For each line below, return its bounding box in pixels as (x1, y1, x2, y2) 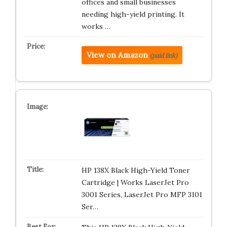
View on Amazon (86, 50, 148, 60)
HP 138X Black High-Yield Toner (81, 166, 190, 175)
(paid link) (149, 52, 177, 59)
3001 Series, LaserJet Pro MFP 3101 (81, 190, 202, 199)
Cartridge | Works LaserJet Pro (81, 178, 189, 187)
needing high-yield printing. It (81, 10, 184, 19)
